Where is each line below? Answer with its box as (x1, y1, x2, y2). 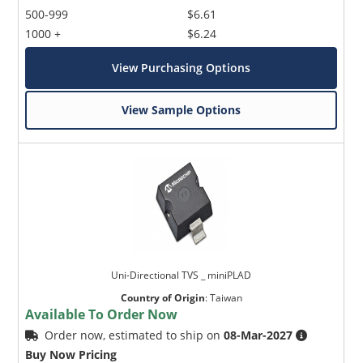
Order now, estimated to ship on (45, 327, 224, 344)
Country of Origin (120, 291, 205, 305)
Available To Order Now (25, 305, 178, 324)
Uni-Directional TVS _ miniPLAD (111, 268, 252, 283)
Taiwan (209, 291, 242, 305)
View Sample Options (122, 102, 241, 118)
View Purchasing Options (112, 60, 251, 76)
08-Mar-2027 (224, 327, 293, 344)
